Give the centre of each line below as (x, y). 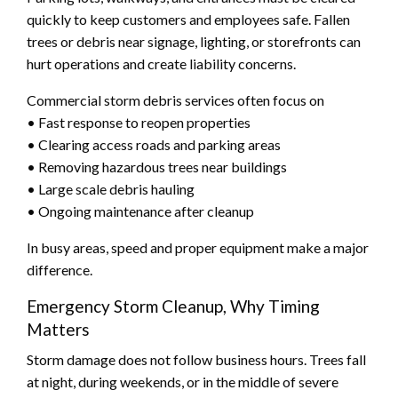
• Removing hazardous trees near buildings (157, 166)
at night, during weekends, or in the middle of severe (183, 381)
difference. (60, 269)
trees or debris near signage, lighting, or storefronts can (194, 41)
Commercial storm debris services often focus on (175, 99)
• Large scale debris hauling (111, 188)
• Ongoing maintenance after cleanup (140, 211)
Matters (58, 329)
